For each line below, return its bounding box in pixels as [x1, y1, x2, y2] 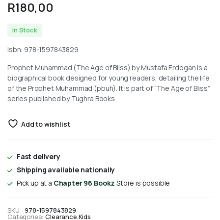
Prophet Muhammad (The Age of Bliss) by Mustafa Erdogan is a [7, 62, 208, 72]
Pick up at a [16, 178, 54, 188]
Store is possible [116, 178, 170, 188]
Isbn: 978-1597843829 [7, 44, 79, 54]
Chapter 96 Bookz [53, 178, 117, 188]
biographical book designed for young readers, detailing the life [7, 73, 210, 82]
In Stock [12, 25, 37, 34]
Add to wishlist [21, 119, 70, 129]
